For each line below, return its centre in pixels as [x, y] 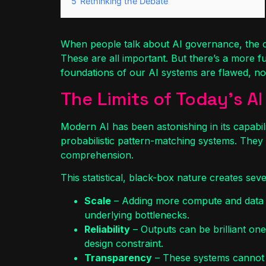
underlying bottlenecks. [137, 215]
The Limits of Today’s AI [161, 99]
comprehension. [97, 155]
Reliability [107, 229]
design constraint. [124, 243]
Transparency [118, 257]
